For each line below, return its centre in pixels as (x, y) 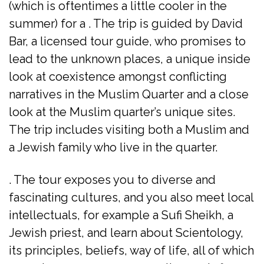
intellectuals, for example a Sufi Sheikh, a (121, 215)
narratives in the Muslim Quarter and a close (129, 94)
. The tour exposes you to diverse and (112, 179)
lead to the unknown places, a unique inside (130, 59)
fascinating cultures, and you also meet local (131, 197)
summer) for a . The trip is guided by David (126, 23)
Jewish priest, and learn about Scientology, (126, 232)
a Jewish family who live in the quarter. (113, 147)
